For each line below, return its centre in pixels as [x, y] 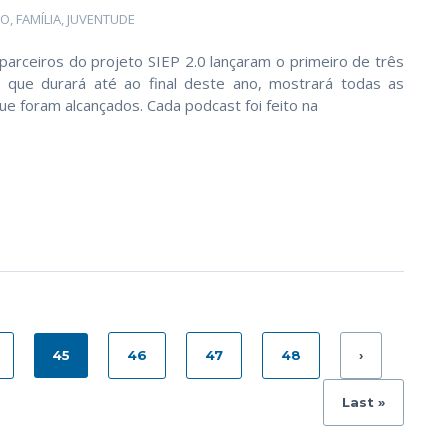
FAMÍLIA [38, 19]
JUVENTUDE [101, 19]
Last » [363, 402]
